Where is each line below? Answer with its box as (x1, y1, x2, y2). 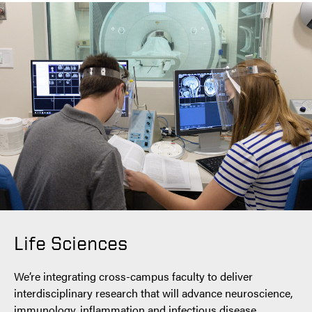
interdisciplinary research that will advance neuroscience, (14, 284, 292, 301)
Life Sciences (14, 231, 127, 253)
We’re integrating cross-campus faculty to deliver (14, 267, 253, 284)
